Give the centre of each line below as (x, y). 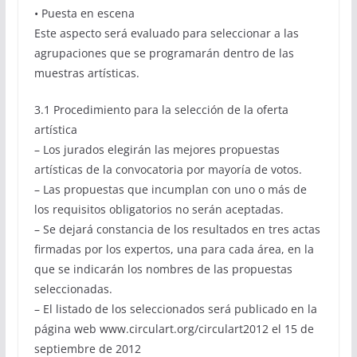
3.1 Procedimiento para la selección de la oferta (161, 110)
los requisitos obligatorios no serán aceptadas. (159, 210)
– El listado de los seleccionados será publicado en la (175, 309)
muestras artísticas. (86, 73)
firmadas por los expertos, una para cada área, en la (174, 249)
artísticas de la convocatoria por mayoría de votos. (168, 170)
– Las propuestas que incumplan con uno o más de (170, 190)
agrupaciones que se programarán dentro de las (164, 53)
